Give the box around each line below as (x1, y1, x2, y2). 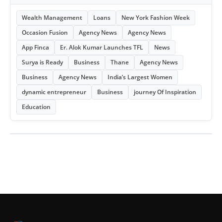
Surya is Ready (22, 58, 63, 66)
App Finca (22, 43, 49, 52)
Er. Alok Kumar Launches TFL (60, 43, 143, 52)
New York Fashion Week (121, 13, 190, 22)
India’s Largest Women (108, 73, 172, 81)
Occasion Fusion (22, 28, 68, 37)
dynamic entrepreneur (22, 88, 86, 96)
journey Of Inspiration (134, 88, 196, 96)
